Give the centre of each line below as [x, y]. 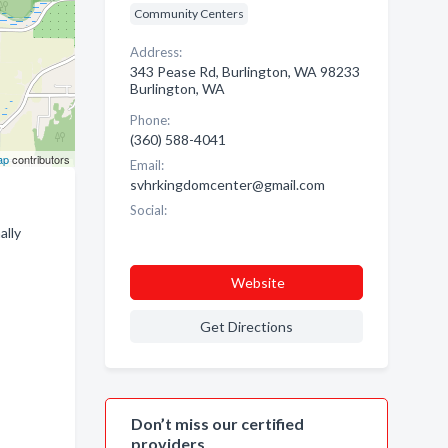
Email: [146, 165]
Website [257, 282]
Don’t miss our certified [217, 423]
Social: [148, 210]
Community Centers [188, 13]
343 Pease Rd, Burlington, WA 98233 [244, 71]
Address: [155, 52]
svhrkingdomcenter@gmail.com [227, 184]
